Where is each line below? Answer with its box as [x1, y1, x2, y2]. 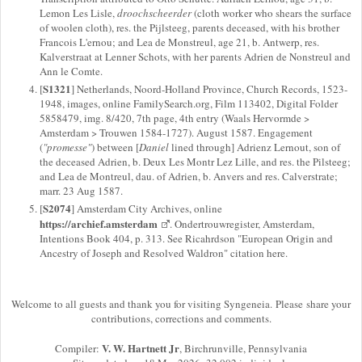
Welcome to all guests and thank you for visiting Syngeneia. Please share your [11, 297, 351, 312]
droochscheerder [117, 5, 194, 20]
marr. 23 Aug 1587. [40, 183, 123, 198]
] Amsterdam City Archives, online [71, 201, 222, 216]
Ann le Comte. [40, 63, 103, 78]
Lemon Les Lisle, [40, 5, 117, 20]
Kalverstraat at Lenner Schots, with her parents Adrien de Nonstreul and [40, 48, 351, 64]
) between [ [91, 139, 139, 154]
